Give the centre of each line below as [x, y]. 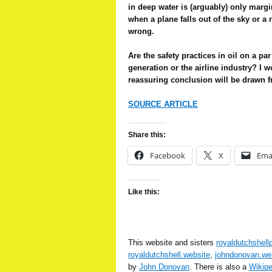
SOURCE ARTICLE [163, 104]
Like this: [144, 192]
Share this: [147, 135]
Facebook [168, 155]
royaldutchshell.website [169, 255]
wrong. [141, 31]
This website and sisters [172, 243]
